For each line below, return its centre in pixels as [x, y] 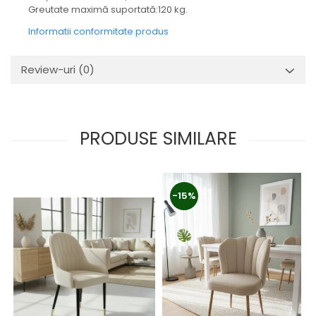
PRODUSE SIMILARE [158, 139]
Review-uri [50, 69]
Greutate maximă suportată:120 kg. [108, 10]
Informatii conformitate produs [98, 31]
